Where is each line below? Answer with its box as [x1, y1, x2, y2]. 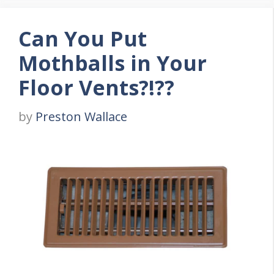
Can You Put [18, 24, 147, 53]
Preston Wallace [35, 108, 127, 125]
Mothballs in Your [18, 49, 207, 78]
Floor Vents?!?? [18, 73, 174, 102]
